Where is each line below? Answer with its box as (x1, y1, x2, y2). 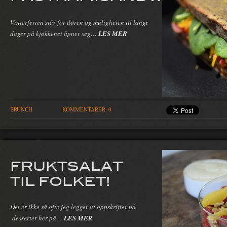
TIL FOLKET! (10, 171, 110, 189)
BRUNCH (10, 105, 32, 113)
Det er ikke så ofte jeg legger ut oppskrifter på (10, 202, 136, 212)
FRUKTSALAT (10, 156, 123, 174)
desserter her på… (10, 213, 64, 223)
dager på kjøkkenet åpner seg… (10, 29, 98, 39)
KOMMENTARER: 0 (62, 105, 111, 113)
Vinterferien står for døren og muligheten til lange (10, 18, 148, 27)
